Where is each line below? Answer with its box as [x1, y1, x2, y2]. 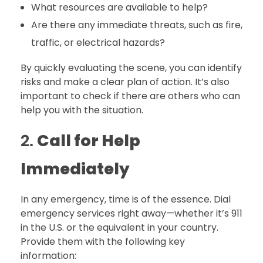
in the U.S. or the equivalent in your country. [21, 221, 218, 235]
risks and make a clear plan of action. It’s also [21, 75, 230, 89]
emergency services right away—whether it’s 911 [21, 207, 242, 221]
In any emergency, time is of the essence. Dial [21, 193, 231, 207]
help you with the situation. [21, 103, 143, 117]
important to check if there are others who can [21, 89, 240, 103]
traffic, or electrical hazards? [31, 36, 165, 50]
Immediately [21, 158, 130, 180]
